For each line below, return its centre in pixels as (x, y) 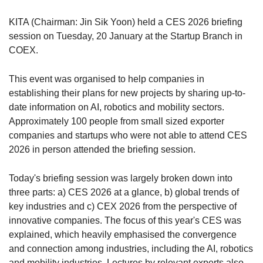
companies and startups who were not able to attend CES (128, 135)
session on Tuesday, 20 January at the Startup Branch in (126, 36)
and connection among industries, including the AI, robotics (131, 248)
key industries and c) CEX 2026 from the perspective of (123, 206)
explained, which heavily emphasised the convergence (123, 234)
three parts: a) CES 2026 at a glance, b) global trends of (124, 192)
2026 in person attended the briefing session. (102, 149)
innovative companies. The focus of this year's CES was (125, 220)
